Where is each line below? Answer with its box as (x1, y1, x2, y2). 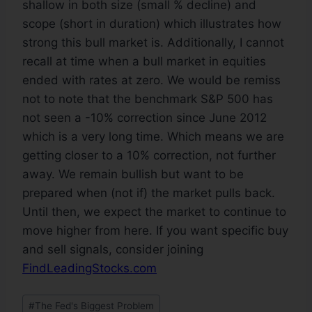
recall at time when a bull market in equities (22, 54, 266, 69)
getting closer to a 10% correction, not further (22, 148, 276, 163)
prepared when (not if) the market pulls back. (22, 186, 275, 201)
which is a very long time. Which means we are (22, 130, 284, 144)
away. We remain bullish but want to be (22, 167, 244, 182)
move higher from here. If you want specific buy (22, 224, 288, 238)
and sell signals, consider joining (22, 242, 203, 257)
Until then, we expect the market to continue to (22, 205, 286, 219)
